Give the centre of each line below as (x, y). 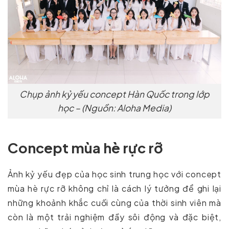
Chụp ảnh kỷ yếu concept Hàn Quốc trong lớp (114, 94)
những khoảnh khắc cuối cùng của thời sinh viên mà (114, 202)
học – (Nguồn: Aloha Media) (114, 108)
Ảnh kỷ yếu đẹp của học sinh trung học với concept (114, 174)
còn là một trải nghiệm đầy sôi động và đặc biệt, (114, 217)
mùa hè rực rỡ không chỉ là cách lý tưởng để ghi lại (114, 188)
